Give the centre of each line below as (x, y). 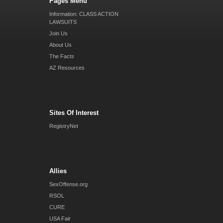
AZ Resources (67, 67)
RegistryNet (64, 126)
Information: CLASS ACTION (84, 14)
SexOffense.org (68, 184)
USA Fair (60, 218)
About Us (60, 45)
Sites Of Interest (74, 112)
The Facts (62, 56)
